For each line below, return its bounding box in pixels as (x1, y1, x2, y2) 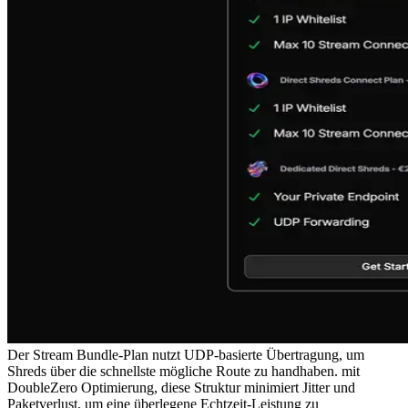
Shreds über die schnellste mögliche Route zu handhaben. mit (7, 362, 360, 379)
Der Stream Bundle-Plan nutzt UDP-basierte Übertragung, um (7, 346, 364, 362)
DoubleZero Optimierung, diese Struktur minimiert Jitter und (7, 379, 355, 395)
